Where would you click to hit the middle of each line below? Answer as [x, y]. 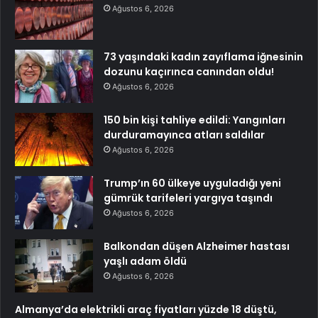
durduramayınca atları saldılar [184, 135]
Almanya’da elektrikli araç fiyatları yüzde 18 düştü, [146, 309]
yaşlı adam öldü [145, 261]
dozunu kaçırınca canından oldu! [189, 71]
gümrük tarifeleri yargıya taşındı [188, 198]
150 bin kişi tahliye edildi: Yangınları [194, 120]
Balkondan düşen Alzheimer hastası [197, 246]
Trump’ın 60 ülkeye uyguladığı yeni [192, 183]
